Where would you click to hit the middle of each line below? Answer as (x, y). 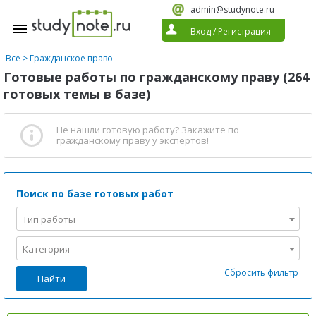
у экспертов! (180, 140)
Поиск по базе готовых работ (95, 194)
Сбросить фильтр (261, 273)
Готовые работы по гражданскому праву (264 (156, 77)
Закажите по (210, 130)
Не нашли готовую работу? (119, 130)
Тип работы (49, 219)
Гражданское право (71, 58)
